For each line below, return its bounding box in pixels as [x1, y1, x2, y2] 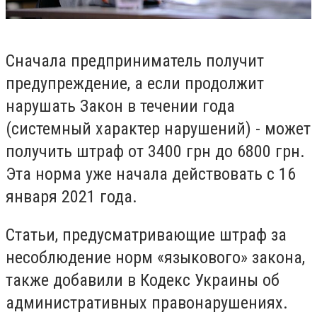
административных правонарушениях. [6, 293, 288, 313]
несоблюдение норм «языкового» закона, [6, 248, 305, 268]
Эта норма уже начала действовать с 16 [6, 164, 296, 185]
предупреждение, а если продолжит [6, 74, 264, 94]
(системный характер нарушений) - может [6, 119, 311, 139]
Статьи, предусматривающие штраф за [6, 225, 287, 246]
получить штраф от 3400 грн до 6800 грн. [6, 142, 305, 162]
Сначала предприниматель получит [6, 51, 264, 71]
